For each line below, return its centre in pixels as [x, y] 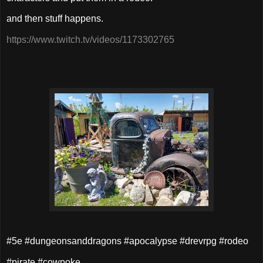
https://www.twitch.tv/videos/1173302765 [90, 40]
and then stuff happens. [56, 19]
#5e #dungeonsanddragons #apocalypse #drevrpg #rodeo [127, 241]
